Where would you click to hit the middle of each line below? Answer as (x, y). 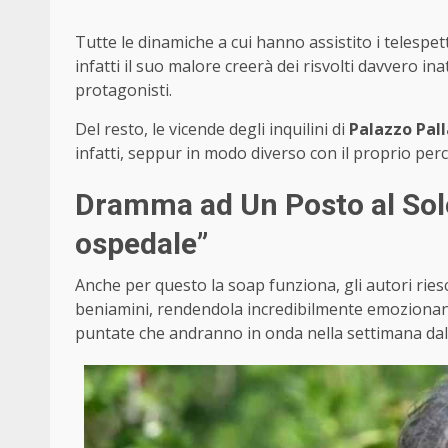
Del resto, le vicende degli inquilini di (212, 129)
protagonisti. (123, 90)
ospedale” (141, 244)
